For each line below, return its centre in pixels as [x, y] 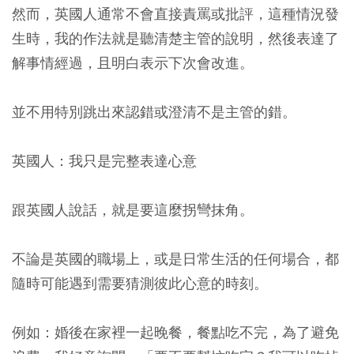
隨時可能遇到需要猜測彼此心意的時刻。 [140, 283]
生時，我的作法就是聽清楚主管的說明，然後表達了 [175, 38]
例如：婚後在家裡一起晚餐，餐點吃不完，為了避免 [175, 332]
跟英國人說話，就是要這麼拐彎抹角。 [133, 210]
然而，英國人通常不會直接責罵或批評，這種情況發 [175, 14]
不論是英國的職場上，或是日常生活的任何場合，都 [175, 259]
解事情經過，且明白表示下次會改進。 [133, 63]
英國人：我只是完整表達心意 [104, 161]
